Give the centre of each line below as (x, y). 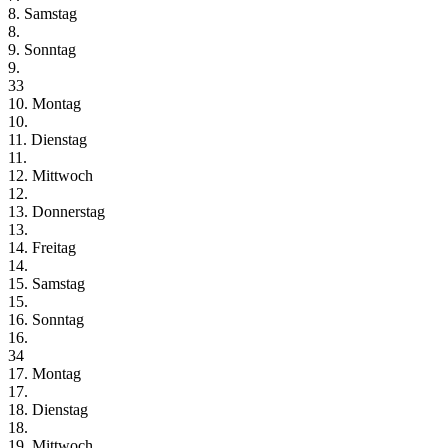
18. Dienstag (48, 409)
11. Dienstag (47, 139)
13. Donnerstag (56, 211)
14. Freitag (42, 247)
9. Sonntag (42, 49)
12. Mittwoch (50, 175)
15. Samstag (46, 283)
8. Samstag (42, 13)
